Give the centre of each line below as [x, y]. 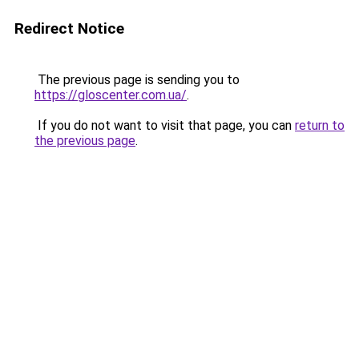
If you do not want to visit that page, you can [165, 125]
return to [320, 125]
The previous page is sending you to [137, 80]
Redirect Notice [69, 28]
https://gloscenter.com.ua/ [111, 95]
